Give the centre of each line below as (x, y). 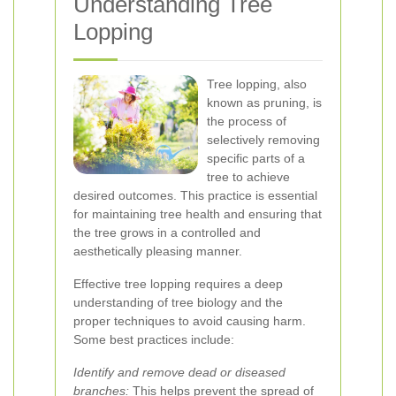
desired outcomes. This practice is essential (195, 195)
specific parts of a (256, 158)
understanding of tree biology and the (178, 302)
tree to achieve (248, 177)
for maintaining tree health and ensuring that (198, 214)
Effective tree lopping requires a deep (178, 284)
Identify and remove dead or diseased (179, 372)
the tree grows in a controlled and (167, 232)
